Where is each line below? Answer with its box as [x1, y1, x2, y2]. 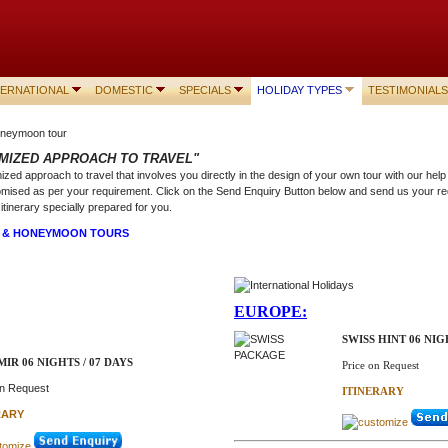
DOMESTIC [95, 84, 153, 96]
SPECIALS [179, 84, 231, 96]
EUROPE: [234, 303, 307, 321]
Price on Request [342, 359, 419, 372]
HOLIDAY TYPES [257, 84, 342, 96]
